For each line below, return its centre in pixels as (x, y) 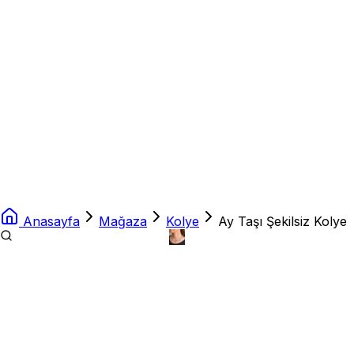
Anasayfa (51, 222)
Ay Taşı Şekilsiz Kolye (282, 222)
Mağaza (123, 222)
